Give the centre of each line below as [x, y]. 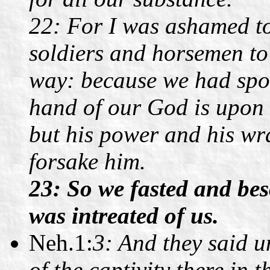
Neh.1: [61, 242]
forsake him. [87, 161]
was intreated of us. [124, 215]
